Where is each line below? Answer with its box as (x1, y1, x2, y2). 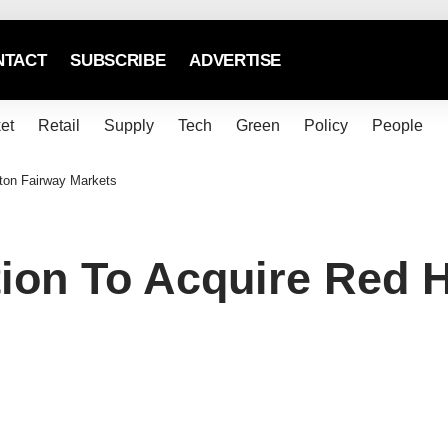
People (371, 117, 423, 134)
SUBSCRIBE (70, 50, 166, 70)
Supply (103, 117, 154, 134)
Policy (303, 117, 348, 134)
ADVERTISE (189, 50, 282, 70)
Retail (37, 117, 80, 134)
